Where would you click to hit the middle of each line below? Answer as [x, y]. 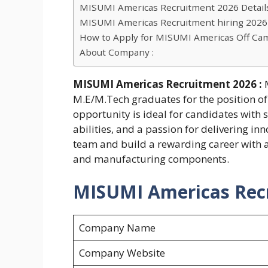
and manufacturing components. [151, 159]
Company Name [117, 228]
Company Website [122, 253]
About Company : [117, 52]
